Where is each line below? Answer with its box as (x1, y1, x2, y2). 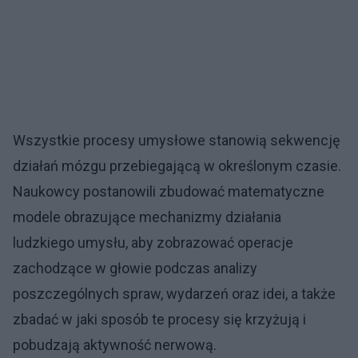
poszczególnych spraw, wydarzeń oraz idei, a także (13, 285, 336, 302)
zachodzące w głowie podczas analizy (13, 260, 257, 276)
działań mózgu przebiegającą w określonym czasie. (13, 157, 341, 174)
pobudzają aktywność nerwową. (13, 336, 217, 353)
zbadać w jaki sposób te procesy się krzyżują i (13, 311, 306, 328)
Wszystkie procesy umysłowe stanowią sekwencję (13, 132, 340, 149)
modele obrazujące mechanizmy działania (13, 209, 281, 225)
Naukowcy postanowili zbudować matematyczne (13, 183, 324, 200)
